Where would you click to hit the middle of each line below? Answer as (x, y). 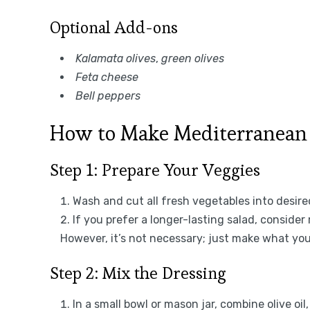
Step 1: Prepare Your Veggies (155, 170)
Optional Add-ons (114, 27)
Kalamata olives (116, 58)
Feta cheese (107, 77)
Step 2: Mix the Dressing (138, 273)
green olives (193, 58)
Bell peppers (108, 95)
